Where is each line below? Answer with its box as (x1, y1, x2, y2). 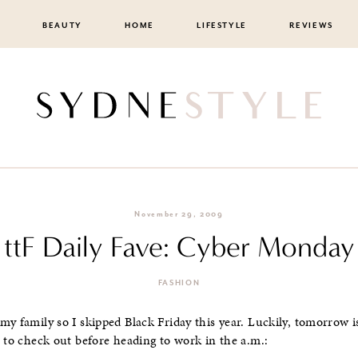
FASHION (157, 278, 201, 288)
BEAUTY (42, 21, 82, 30)
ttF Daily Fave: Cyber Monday (3, 229, 355, 264)
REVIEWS (289, 21, 334, 30)
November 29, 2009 (134, 209, 224, 219)
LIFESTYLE (197, 21, 248, 30)
